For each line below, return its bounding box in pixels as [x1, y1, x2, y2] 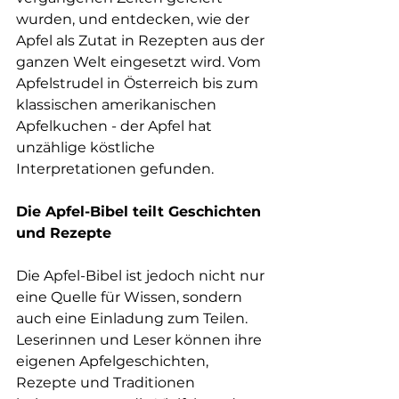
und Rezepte [16, 224, 111, 241]
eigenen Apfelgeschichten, [16, 352, 212, 370]
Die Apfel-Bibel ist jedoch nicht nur [16, 266, 268, 284]
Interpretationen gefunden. [16, 159, 214, 177]
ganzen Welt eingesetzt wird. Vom [16, 53, 265, 70]
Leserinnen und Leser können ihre [16, 330, 265, 348]
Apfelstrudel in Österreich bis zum [16, 74, 262, 92]
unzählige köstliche [16, 138, 159, 156]
